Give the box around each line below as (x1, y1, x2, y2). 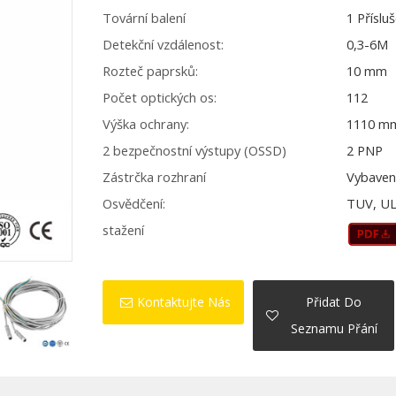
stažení (102, 221, 144, 239)
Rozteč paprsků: (102, 62, 198, 80)
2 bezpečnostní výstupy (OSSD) (102, 141, 286, 159)
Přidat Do (306, 293, 362, 311)
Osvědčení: (102, 194, 165, 212)
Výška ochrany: (102, 115, 189, 133)
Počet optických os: (102, 88, 217, 106)
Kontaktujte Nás (136, 293, 231, 311)
